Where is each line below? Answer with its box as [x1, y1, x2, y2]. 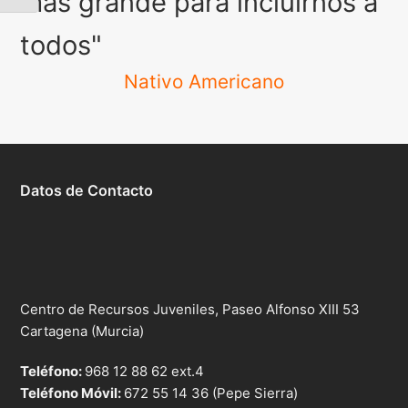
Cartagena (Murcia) [20, 322, 145, 341]
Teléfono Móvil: [20, 384, 125, 403]
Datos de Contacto [20, 181, 154, 200]
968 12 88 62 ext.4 [85, 362, 205, 381]
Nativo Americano [124, 70, 284, 94]
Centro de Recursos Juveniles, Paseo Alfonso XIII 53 [20, 301, 361, 319]
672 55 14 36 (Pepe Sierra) [124, 384, 299, 403]
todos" [20, 29, 103, 62]
